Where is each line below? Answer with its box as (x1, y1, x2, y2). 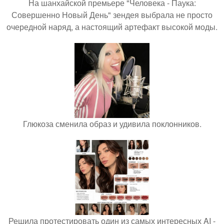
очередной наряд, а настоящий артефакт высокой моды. (6, 20, 217, 32)
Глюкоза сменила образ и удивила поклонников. (22, 117, 201, 129)
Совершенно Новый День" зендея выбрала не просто (11, 8, 212, 20)
